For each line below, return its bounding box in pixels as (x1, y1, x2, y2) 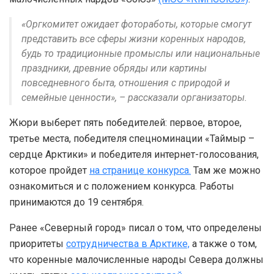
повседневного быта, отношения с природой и (21, 76, 230, 89)
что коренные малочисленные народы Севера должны (9, 253, 264, 265)
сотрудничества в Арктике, (66, 237, 190, 250)
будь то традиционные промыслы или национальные (21, 47, 260, 59)
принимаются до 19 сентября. (9, 196, 144, 208)
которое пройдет (9, 164, 89, 176)
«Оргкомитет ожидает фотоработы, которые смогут (21, 18, 251, 30)
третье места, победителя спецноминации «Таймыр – (9, 132, 254, 144)
